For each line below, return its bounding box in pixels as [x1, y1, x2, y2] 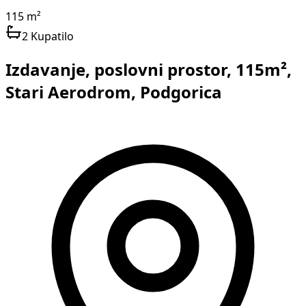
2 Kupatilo [22, 31, 74, 42]
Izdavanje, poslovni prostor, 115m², [5, 61, 292, 78]
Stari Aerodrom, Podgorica [5, 83, 222, 100]
